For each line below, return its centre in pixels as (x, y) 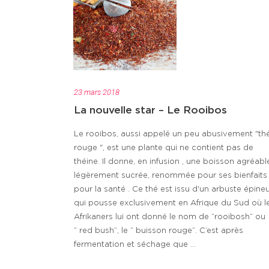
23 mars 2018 (97, 92)
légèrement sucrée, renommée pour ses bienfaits (171, 176)
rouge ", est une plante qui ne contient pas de (164, 148)
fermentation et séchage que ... (135, 245)
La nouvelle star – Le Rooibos (150, 110)
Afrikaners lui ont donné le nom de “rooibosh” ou (170, 217)
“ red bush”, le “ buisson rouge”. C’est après (159, 231)
